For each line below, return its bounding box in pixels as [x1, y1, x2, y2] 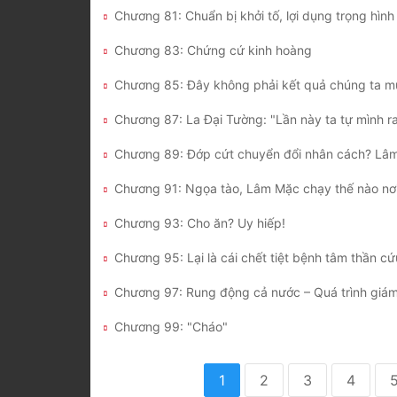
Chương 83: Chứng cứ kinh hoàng [114, 43, 312, 58]
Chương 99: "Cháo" [114, 319, 228, 335]
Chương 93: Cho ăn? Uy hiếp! [114, 215, 285, 231]
